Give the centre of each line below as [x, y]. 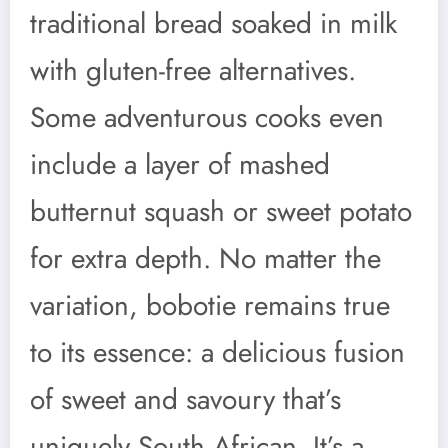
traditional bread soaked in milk [213, 23]
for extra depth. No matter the [205, 258]
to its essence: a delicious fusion [217, 352]
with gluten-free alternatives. [193, 70]
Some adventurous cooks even [207, 117]
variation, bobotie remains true [210, 305]
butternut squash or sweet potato [221, 211]
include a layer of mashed [180, 164]
